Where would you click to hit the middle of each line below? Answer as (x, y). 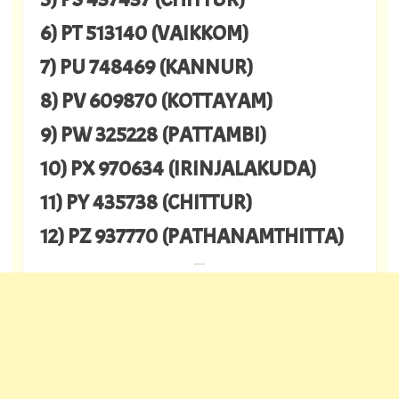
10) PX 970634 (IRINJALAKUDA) (178, 169)
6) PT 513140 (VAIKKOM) (144, 33)
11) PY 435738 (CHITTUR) (146, 203)
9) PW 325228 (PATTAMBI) (153, 135)
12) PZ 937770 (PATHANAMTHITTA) (191, 236)
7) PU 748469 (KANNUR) (146, 67)
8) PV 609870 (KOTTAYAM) (156, 101)
